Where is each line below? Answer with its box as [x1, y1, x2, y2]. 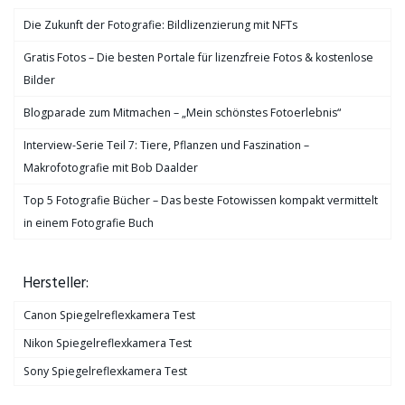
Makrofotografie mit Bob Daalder [24, 160, 198, 175]
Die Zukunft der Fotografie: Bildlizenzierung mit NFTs [24, 17, 297, 33]
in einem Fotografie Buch [24, 215, 154, 231]
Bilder [24, 72, 55, 88]
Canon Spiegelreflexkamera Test [24, 307, 195, 323]
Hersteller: [23, 271, 89, 296]
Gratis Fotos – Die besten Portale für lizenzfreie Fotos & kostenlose [24, 50, 373, 65]
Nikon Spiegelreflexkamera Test [24, 335, 192, 351]
